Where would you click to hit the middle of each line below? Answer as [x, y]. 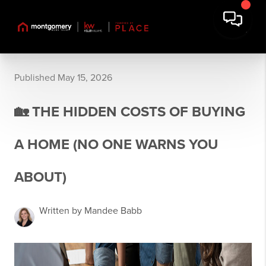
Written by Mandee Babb [91, 211]
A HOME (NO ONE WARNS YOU [116, 145]
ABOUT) [40, 177]
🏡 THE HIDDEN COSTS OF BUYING [130, 112]
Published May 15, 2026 [63, 78]
